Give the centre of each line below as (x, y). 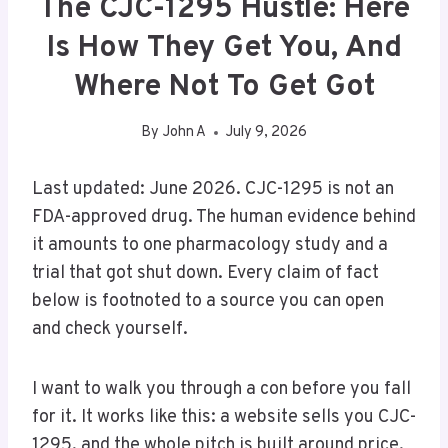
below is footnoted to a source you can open (208, 302)
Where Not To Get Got (224, 87)
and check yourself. (110, 330)
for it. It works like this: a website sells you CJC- (224, 418)
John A (184, 133)
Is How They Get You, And (224, 48)
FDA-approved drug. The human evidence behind (224, 218)
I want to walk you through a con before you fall (221, 390)
